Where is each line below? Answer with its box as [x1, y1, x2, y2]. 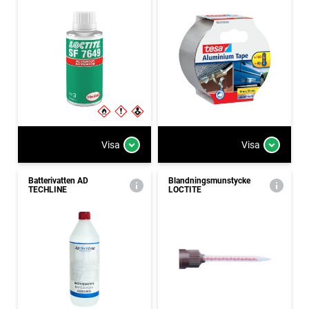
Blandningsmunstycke [168, 176, 250, 186]
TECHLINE [28, 185, 67, 195]
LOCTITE [168, 185, 201, 195]
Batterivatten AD [28, 176, 88, 186]
